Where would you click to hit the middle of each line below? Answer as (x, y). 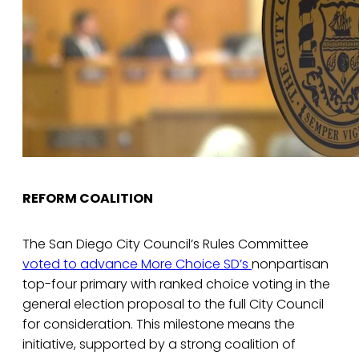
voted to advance (82, 264)
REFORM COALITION (88, 199)
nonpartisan (290, 264)
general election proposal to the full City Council (173, 305)
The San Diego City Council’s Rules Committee (165, 244)
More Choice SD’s (196, 264)
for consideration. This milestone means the (159, 325)
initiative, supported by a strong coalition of (159, 345)
